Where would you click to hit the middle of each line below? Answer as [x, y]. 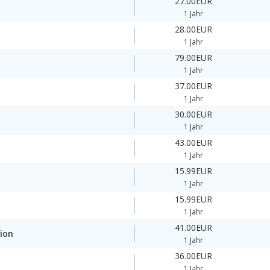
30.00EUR [194, 115]
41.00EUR [194, 228]
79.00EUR [194, 58]
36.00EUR [194, 256]
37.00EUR [194, 86]
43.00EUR [194, 143]
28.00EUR [194, 30]
